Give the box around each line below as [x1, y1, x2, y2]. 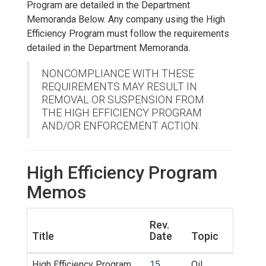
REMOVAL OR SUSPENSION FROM [42, 93, 204, 106]
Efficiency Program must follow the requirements [27, 27, 229, 39]
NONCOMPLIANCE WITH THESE [42, 66, 194, 80]
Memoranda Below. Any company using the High [27, 13, 225, 25]
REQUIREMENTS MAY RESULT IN [42, 80, 197, 93]
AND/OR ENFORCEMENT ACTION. [42, 119, 200, 132]
